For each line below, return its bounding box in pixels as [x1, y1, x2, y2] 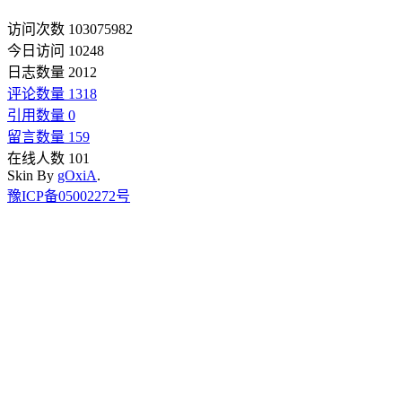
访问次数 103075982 [7, 21, 133, 37]
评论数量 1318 [7, 85, 97, 101]
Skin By [7, 167, 57, 183]
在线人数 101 [7, 150, 90, 166]
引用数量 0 [7, 107, 75, 123]
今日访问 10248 [7, 42, 104, 58]
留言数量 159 [7, 128, 90, 144]
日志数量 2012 [7, 64, 97, 80]
